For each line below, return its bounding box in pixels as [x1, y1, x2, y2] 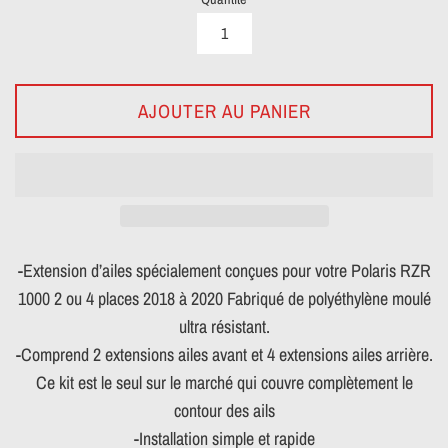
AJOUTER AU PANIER [137, 98, 311, 125]
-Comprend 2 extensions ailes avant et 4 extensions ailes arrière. [15, 342, 433, 368]
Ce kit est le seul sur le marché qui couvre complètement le [35, 370, 413, 396]
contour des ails [173, 398, 275, 424]
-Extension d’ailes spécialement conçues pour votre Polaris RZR [17, 258, 431, 284]
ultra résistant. [178, 314, 270, 340]
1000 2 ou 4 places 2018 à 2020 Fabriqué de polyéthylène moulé [17, 286, 431, 312]
